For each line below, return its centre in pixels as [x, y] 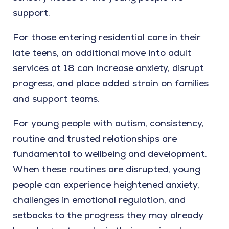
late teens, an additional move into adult [102, 53]
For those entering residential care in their [107, 37]
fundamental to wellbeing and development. [110, 154]
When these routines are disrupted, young [107, 169]
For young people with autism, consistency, [108, 123]
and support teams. [56, 99]
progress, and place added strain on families [111, 83]
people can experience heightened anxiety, [106, 185]
